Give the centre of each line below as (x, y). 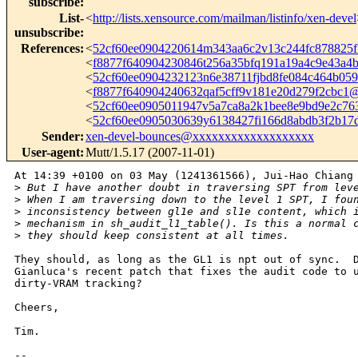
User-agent (51, 153)
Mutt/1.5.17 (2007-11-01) (150, 153)
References (50, 49)
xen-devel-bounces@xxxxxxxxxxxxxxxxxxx (200, 137)
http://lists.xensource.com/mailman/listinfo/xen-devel (225, 18)
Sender (61, 137)
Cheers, (40, 308)
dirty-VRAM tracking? (78, 284)
